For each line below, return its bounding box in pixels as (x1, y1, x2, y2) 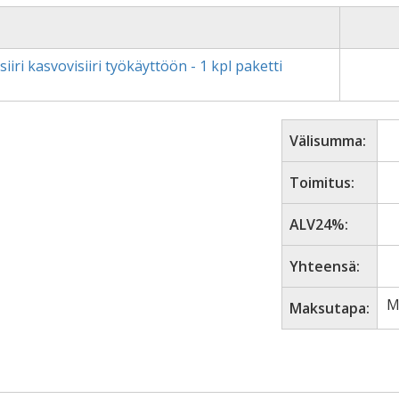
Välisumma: (289, 131, 367, 151)
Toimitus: (289, 173, 355, 192)
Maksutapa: (289, 298, 370, 318)
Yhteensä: (289, 256, 361, 276)
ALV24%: (289, 215, 349, 234)
